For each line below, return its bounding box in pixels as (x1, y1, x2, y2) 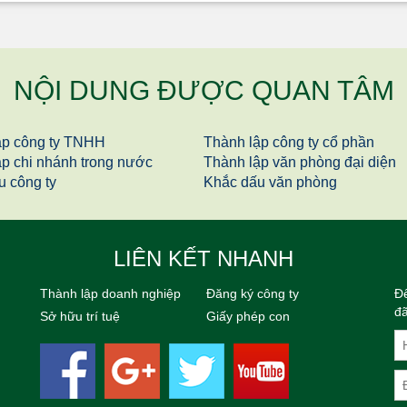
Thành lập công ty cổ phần (203, 134, 374, 150)
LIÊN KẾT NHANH (114, 245, 293, 271)
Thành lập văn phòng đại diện (203, 154, 396, 170)
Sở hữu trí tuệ (40, 308, 120, 323)
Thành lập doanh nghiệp (40, 285, 181, 301)
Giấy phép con (205, 308, 290, 323)
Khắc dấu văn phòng (203, 174, 337, 190)
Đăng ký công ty (205, 285, 299, 301)
